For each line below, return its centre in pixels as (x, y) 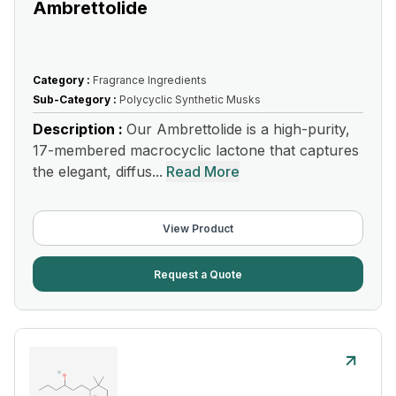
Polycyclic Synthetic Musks (190, 99)
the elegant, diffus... (98, 171)
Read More (203, 171)
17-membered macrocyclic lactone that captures (196, 150)
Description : (80, 129)
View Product (198, 228)
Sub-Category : (76, 99)
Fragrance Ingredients (150, 80)
